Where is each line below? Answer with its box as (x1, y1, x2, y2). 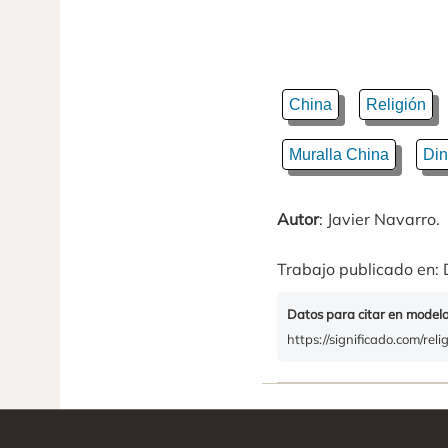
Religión (366, 95, 426, 113)
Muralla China (289, 145, 389, 163)
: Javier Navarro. (319, 208, 440, 229)
